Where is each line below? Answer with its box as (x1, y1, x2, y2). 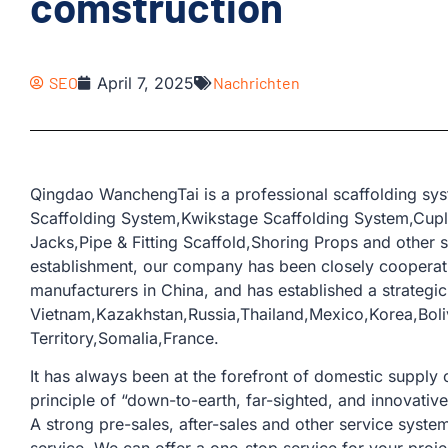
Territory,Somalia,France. (30, 328, 219, 348)
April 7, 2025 (97, 73, 194, 93)
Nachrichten (213, 73, 300, 92)
